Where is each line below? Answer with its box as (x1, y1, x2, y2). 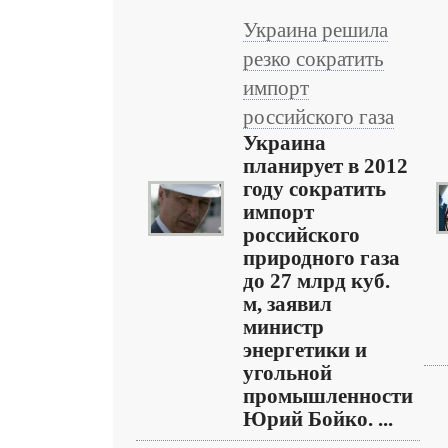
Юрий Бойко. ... (243, 408, 393, 430)
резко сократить (243, 48, 384, 70)
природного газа (243, 247, 400, 269)
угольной (243, 362, 332, 384)
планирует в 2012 (243, 155, 408, 177)
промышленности (243, 385, 413, 407)
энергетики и (243, 339, 367, 361)
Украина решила (243, 19, 388, 41)
